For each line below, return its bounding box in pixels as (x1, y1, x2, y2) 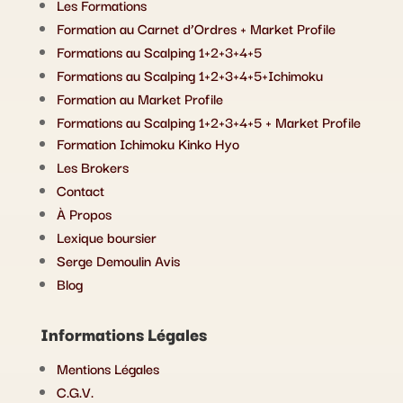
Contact (56, 178, 104, 201)
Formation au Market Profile (56, 86, 223, 109)
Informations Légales (40, 319, 207, 347)
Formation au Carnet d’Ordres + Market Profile (56, 16, 336, 39)
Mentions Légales (56, 356, 159, 379)
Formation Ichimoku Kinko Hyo (56, 131, 239, 154)
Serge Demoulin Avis (56, 248, 180, 271)
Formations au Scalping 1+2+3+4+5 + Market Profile (56, 110, 361, 132)
